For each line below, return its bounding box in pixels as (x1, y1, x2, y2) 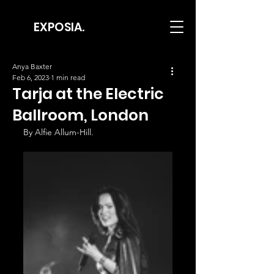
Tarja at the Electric (12, 83, 164, 105)
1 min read (51, 73, 85, 82)
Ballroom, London (12, 105, 149, 126)
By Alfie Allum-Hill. (23, 127, 94, 138)
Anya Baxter (12, 62, 52, 71)
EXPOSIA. (33, 19, 84, 35)
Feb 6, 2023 (12, 73, 49, 82)
